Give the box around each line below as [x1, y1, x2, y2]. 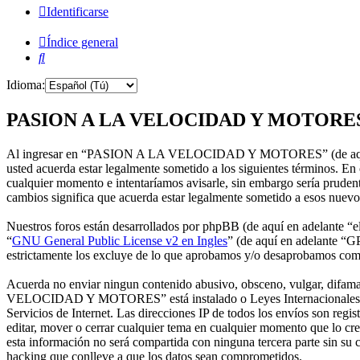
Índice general [47, 35, 118, 50]
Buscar [44, 50, 80, 64]
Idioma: [6, 78, 45, 92]
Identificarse [47, 5, 108, 19]
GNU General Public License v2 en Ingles [12, 234, 227, 248]
